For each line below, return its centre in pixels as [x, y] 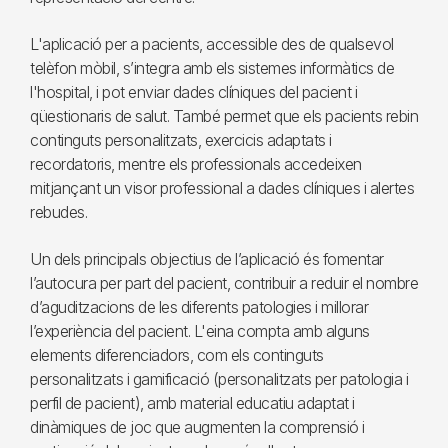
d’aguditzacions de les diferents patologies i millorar [199, 307]
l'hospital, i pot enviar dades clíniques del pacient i [193, 92]
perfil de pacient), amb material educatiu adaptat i [192, 403]
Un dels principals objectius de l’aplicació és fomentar [207, 259]
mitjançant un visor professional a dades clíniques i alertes [222, 188]
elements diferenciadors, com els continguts [177, 355]
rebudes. [58, 212]
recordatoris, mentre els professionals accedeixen [196, 164]
